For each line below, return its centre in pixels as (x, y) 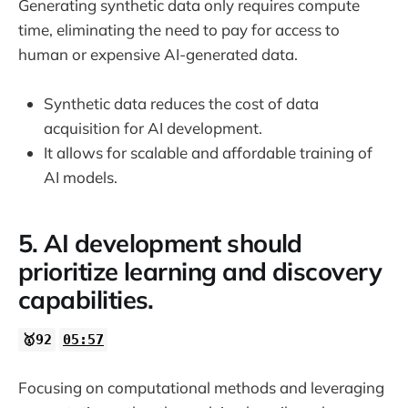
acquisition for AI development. (153, 128)
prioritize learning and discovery (200, 271)
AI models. (81, 178)
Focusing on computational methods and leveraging (201, 388)
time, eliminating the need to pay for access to (179, 29)
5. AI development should (160, 243)
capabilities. (86, 299)
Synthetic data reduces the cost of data (181, 104)
